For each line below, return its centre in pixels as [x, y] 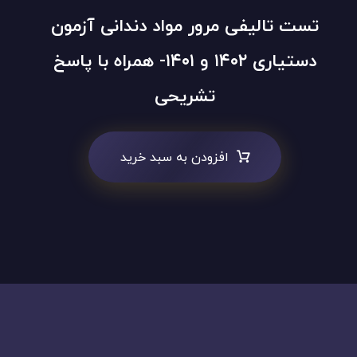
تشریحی [184, 96]
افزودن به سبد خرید [174, 157]
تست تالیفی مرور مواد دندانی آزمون [184, 26]
